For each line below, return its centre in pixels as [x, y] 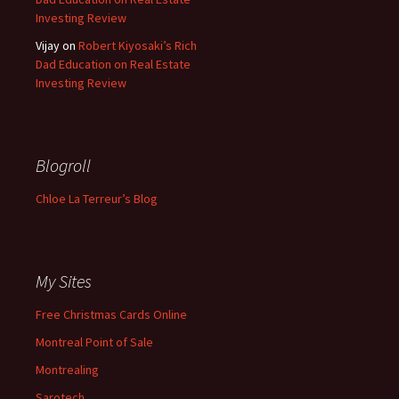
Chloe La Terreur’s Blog [97, 199]
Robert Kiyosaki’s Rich [138, 45]
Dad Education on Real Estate [113, 64]
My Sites [64, 281]
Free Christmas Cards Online [111, 314]
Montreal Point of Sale [94, 342]
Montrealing [67, 370]
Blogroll [63, 165]
